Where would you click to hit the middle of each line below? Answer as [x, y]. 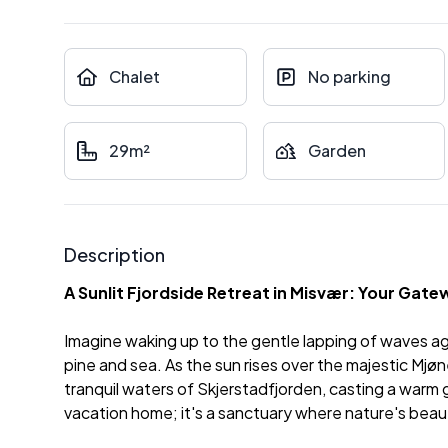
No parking [349, 76]
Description [114, 254]
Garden [336, 150]
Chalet [134, 76]
